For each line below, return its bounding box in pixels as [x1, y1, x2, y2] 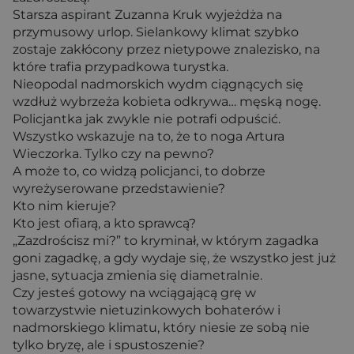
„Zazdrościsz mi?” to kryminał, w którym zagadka [13, 233, 318, 248]
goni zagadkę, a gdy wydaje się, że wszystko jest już [13, 250, 336, 265]
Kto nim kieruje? [13, 198, 116, 213]
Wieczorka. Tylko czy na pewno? [13, 146, 217, 161]
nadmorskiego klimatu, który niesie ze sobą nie [13, 320, 310, 335]
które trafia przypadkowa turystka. [13, 59, 228, 74]
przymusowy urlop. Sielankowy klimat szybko [13, 24, 299, 40]
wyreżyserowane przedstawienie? [13, 181, 225, 196]
